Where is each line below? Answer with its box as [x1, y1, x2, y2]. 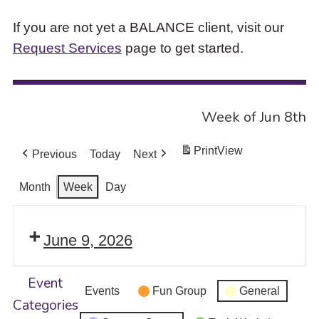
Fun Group [152, 285, 206, 298]
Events [84, 285, 120, 298]
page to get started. [121, 39, 244, 56]
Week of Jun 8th [202, 107, 307, 127]
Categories [12, 295, 78, 315]
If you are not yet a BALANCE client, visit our [12, 19, 284, 35]
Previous [31, 148, 77, 161]
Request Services [12, 39, 122, 56]
